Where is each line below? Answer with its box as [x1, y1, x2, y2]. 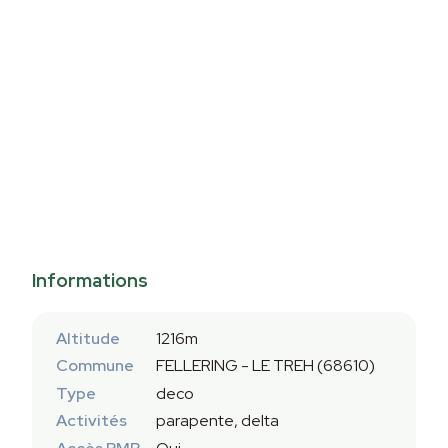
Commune [56, 355, 134, 377]
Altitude [56, 328, 120, 349]
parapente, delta [156, 410, 279, 432]
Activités [56, 410, 127, 432]
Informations [32, 268, 148, 294]
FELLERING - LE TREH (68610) [156, 355, 375, 377]
